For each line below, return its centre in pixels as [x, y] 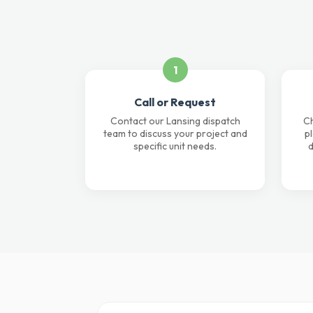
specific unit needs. [175, 146]
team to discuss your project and [175, 133]
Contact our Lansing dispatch [175, 121]
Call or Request [175, 102]
